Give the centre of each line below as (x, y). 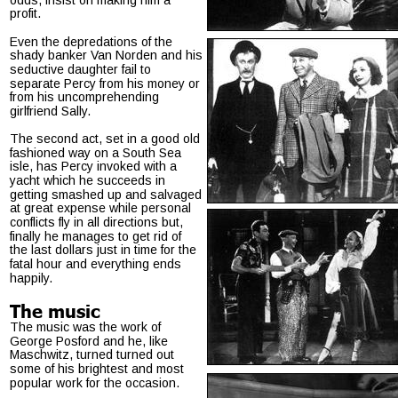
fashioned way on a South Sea (97, 152)
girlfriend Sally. (50, 111)
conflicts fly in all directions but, (98, 223)
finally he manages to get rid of (97, 236)
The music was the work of (87, 326)
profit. (25, 14)
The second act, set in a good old (107, 139)
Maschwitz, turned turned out (94, 355)
